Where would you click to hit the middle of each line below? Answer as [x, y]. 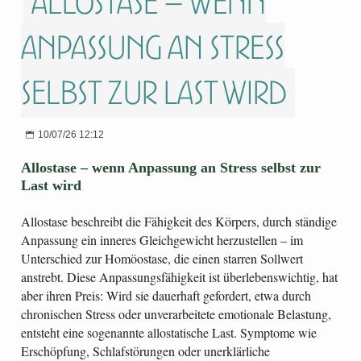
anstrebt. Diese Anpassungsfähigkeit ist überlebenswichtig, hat [179, 277]
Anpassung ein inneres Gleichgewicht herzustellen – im [162, 240]
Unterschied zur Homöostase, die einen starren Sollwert [162, 259]
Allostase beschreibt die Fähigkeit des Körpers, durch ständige [179, 222]
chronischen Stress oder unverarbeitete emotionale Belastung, [176, 314]
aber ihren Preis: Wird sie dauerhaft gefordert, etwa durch [166, 296]
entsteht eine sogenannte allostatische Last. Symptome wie [169, 333]
